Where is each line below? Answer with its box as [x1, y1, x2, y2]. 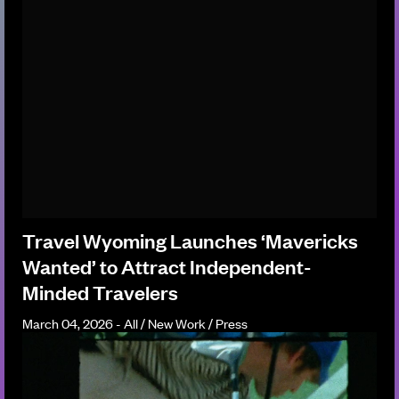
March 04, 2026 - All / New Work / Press [22, 313, 248, 332]
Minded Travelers [22, 278, 178, 305]
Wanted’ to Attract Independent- [22, 252, 311, 279]
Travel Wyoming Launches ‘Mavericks [22, 226, 358, 253]
